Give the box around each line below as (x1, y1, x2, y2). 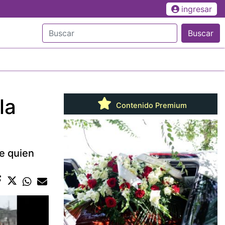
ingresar (181, 4, 212, 14)
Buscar (188, 28, 213, 38)
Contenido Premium (114, 100, 187, 110)
